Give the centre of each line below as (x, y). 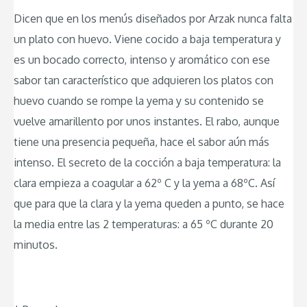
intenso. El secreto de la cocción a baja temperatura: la (147, 162)
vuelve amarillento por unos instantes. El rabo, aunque (147, 121)
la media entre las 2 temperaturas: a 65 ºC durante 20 (144, 224)
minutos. (36, 244)
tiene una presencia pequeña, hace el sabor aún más (142, 142)
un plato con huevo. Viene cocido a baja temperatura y (147, 39)
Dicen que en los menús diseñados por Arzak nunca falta (153, 18)
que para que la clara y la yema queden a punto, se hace (149, 203)
